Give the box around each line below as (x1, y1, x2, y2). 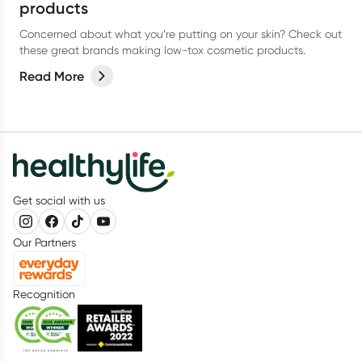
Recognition (13, 288, 75, 301)
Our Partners (13, 236, 76, 249)
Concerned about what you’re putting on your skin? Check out (19, 27, 342, 40)
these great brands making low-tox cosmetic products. (19, 44, 305, 57)
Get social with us (13, 194, 105, 207)
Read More (19, 68, 84, 84)
